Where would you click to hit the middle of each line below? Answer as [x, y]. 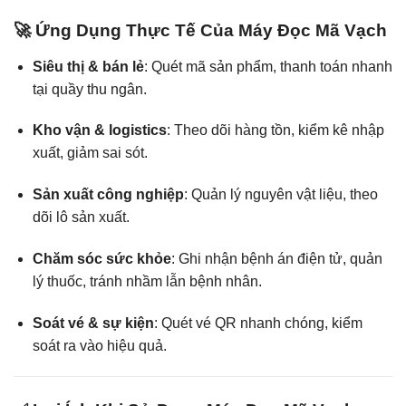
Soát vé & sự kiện [93, 323]
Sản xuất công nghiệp [108, 195]
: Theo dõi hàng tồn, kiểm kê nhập [275, 130]
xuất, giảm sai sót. [90, 153]
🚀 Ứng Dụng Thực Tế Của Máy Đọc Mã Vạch [200, 31]
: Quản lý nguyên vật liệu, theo [280, 195]
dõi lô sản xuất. [81, 217]
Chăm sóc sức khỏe [101, 259]
